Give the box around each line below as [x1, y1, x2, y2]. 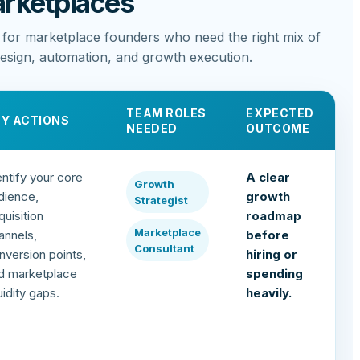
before [246, 227, 290, 243]
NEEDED [126, 121, 178, 136]
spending [246, 266, 304, 282]
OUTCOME [246, 121, 310, 136]
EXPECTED [246, 106, 314, 121]
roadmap [246, 208, 302, 224]
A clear [246, 170, 291, 186]
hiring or [246, 247, 298, 263]
